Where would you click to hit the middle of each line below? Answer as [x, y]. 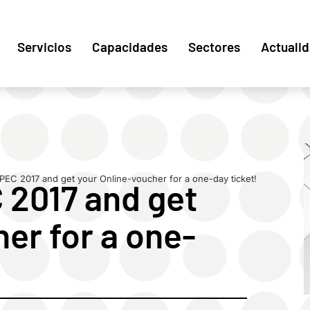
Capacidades [130, 47]
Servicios [44, 47]
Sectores [214, 47]
